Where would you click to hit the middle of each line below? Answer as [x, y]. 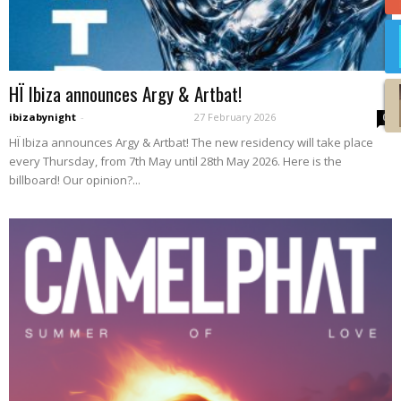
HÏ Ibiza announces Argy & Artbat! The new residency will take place [191, 142]
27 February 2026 [235, 116]
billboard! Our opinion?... [75, 179]
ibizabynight [43, 116]
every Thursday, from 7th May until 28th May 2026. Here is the [175, 161]
